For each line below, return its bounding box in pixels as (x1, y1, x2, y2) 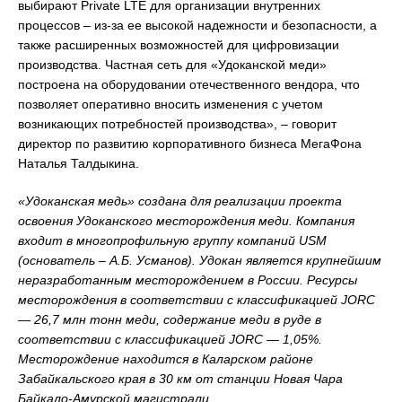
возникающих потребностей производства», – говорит (18, 117, 336, 131)
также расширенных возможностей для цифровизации (18, 38, 339, 52)
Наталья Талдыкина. (18, 156, 139, 170)
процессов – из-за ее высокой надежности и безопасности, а (18, 18, 377, 32)
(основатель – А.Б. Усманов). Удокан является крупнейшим (18, 253, 381, 267)
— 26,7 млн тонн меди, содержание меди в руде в (18, 312, 321, 327)
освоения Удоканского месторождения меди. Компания (18, 214, 354, 228)
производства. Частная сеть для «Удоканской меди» (18, 57, 327, 72)
